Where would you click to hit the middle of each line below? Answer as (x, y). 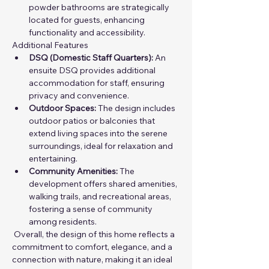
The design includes (137, 108)
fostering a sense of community (92, 209)
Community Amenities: (73, 171)
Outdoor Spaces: (62, 108)
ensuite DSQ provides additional (93, 70)
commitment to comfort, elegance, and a (93, 247)
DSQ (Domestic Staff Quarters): (91, 58)
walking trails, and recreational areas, (101, 196)
